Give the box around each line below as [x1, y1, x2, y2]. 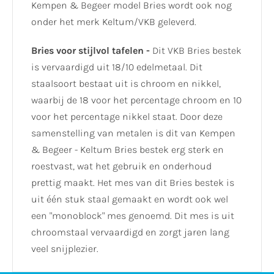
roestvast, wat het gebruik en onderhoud [31, 160, 212, 172]
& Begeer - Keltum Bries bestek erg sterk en [31, 143, 224, 155]
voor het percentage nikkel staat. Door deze [31, 110, 223, 122]
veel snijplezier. [31, 242, 98, 254]
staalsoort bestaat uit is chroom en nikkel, [31, 77, 221, 89]
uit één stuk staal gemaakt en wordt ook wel [31, 193, 228, 205]
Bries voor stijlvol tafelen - [31, 44, 152, 56]
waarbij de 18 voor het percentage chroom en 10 [31, 94, 242, 106]
